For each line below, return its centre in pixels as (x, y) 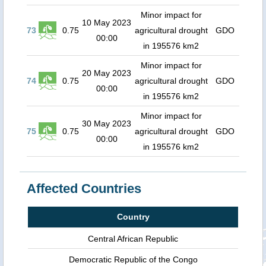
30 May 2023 (107, 123)
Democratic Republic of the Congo (133, 259)
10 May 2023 (107, 23)
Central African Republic (133, 239)
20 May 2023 (107, 73)
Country (133, 217)
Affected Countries (84, 189)
